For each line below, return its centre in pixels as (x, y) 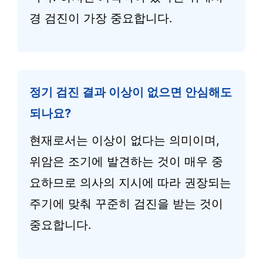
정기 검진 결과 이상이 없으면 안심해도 (131, 92)
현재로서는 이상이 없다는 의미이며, (124, 140)
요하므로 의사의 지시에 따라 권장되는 (130, 183)
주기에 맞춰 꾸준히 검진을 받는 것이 (126, 204)
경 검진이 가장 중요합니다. (101, 18)
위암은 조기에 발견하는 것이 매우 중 (126, 161)
